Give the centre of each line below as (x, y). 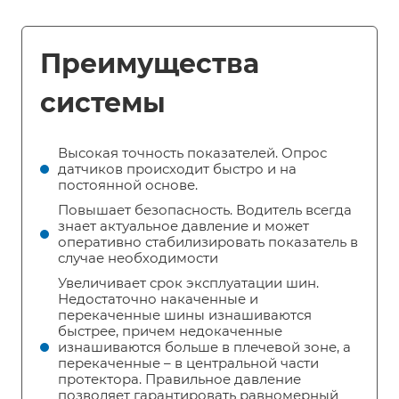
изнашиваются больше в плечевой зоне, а (204, 346)
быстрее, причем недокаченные (170, 330)
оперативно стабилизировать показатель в (208, 241)
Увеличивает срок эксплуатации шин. (188, 282)
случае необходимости (138, 257)
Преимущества (150, 63)
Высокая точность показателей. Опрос (192, 152)
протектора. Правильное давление (179, 379)
